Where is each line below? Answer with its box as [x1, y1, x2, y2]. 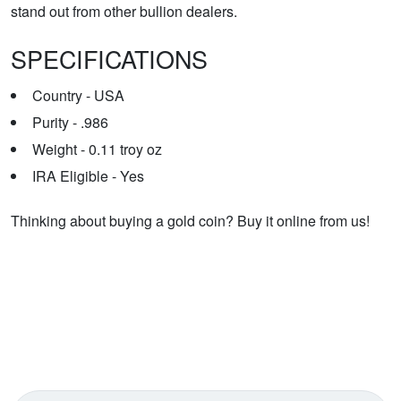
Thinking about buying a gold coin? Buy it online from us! [11, 209, 370, 231]
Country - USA [32, 84, 124, 106]
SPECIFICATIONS [11, 40, 208, 76]
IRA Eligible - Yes [32, 165, 144, 186]
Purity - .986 [32, 111, 108, 132]
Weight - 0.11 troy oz [32, 138, 162, 159]
